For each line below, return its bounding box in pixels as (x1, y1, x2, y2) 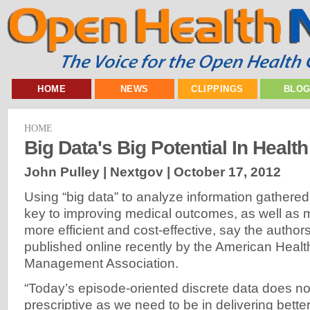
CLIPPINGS (191, 84, 244, 94)
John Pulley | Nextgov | (24, 164, 174, 179)
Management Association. (24, 255, 179, 271)
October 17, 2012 (174, 164, 281, 179)
